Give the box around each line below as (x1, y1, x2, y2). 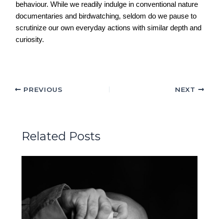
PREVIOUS (21, 85, 63, 93)
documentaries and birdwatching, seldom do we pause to (16, 12, 197, 21)
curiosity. (16, 35, 44, 44)
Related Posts (22, 129, 101, 144)
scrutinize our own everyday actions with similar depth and (16, 23, 202, 32)
